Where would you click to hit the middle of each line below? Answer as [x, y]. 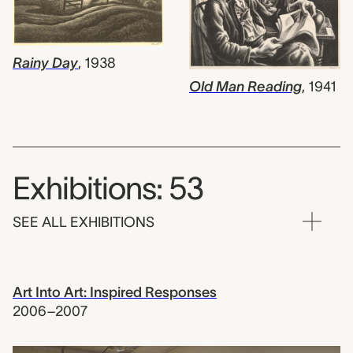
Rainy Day [45, 63]
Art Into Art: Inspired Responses [115, 292]
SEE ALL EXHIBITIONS [84, 222]
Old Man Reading [245, 87]
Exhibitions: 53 [108, 188]
